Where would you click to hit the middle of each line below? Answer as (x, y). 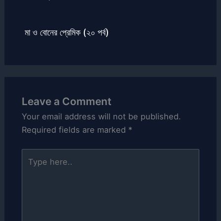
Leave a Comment (66, 102)
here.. (32, 168)
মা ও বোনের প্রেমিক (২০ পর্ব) (67, 32)
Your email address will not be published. (101, 117)
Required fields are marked (75, 130)
